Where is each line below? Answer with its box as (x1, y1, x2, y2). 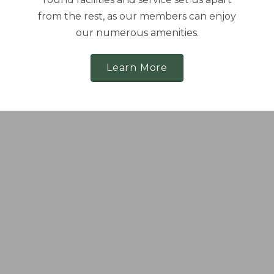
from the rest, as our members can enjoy (38, 10, 236, 23)
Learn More (106, 61, 168, 73)
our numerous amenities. (75, 27, 199, 39)
